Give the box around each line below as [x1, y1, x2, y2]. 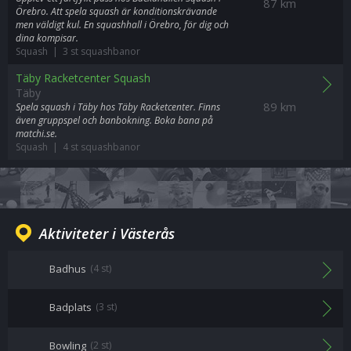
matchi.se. [16, 127, 57, 140]
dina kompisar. [16, 31, 78, 45]
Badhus [49, 262, 86, 276]
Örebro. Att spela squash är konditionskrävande [16, 5, 217, 18]
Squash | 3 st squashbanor [16, 45, 140, 58]
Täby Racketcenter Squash [16, 71, 150, 85]
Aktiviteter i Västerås [39, 224, 175, 243]
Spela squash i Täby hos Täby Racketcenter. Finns [16, 100, 220, 114]
